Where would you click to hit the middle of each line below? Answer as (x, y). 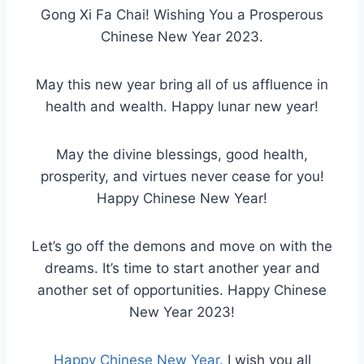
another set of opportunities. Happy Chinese (182, 290)
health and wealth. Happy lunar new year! (182, 107)
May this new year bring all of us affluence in (182, 85)
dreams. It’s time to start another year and (182, 269)
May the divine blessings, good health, (182, 155)
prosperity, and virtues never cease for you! (182, 177)
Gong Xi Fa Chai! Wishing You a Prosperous (182, 15)
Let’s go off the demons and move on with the (182, 247)
